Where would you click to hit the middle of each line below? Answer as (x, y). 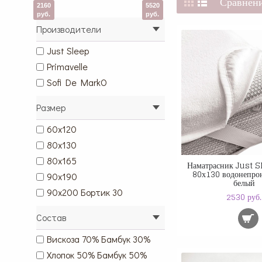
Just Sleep (68, 51)
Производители (69, 29)
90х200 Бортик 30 (85, 192)
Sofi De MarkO (77, 82)
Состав (51, 217)
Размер (51, 107)
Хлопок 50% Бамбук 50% (97, 255)
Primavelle (67, 66)
